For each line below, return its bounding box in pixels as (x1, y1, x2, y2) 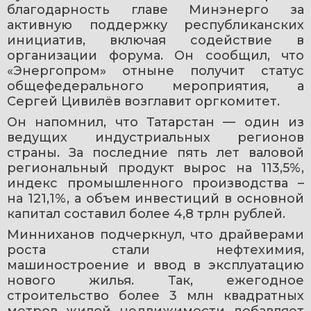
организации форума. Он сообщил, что (7, 48, 304, 64)
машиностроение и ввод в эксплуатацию (7, 258, 304, 274)
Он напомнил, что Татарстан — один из (7, 115, 304, 131)
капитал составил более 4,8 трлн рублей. (7, 206, 285, 222)
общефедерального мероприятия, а (7, 78, 304, 94)
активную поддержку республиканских (7, 17, 304, 33)
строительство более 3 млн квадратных (7, 288, 304, 304)
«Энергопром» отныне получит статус (7, 63, 304, 79)
